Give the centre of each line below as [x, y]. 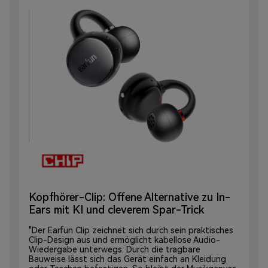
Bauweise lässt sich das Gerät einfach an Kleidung [127, 259]
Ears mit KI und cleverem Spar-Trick [117, 210]
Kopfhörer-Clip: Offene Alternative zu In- [130, 197]
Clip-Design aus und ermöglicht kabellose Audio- [124, 240]
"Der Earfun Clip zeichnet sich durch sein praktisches [131, 231]
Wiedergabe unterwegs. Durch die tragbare [115, 250]
